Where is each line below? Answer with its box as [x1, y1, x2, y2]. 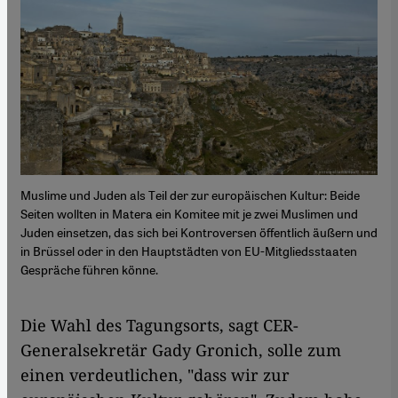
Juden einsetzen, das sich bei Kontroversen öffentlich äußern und [20, 224, 378, 241]
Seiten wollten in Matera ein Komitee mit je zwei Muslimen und [20, 205, 358, 222]
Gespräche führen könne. [20, 261, 158, 278]
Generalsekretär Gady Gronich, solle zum [20, 339, 341, 362]
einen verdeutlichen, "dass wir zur [20, 364, 290, 386]
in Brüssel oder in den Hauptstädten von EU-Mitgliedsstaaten [20, 243, 357, 259]
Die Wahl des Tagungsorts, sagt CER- [20, 314, 298, 337]
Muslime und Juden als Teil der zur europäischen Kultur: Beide [20, 187, 360, 203]
